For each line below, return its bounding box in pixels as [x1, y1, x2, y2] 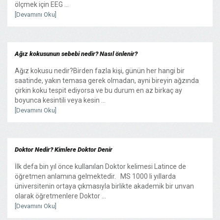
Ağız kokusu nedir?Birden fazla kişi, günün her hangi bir [15, 66, 185, 75]
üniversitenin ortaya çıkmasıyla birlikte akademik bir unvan [15, 182, 194, 190]
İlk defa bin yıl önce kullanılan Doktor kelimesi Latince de [15, 162, 186, 170]
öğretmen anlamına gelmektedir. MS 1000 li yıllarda [15, 172, 176, 180]
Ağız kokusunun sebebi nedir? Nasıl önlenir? [15, 50, 137, 57]
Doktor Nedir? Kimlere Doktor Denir [15, 145, 112, 153]
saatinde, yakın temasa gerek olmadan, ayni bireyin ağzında [15, 76, 199, 84]
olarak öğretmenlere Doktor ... [15, 192, 106, 200]
